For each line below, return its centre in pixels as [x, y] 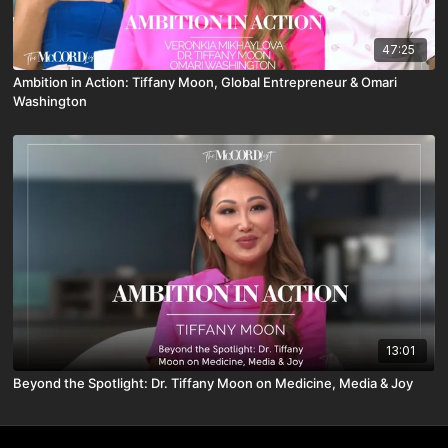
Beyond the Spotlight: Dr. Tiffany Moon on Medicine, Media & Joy [213, 382]
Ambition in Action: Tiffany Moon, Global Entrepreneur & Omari [205, 81]
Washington [50, 100]
